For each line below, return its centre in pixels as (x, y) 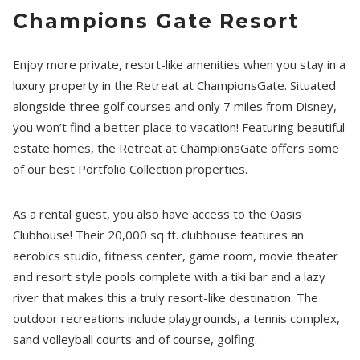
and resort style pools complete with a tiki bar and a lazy (170, 276)
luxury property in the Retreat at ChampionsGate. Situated (175, 85)
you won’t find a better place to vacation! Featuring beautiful (179, 127)
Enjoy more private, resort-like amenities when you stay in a (180, 64)
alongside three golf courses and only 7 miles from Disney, (175, 106)
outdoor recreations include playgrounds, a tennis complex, (177, 318)
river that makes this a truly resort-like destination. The (166, 297)
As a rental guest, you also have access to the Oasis (157, 213)
